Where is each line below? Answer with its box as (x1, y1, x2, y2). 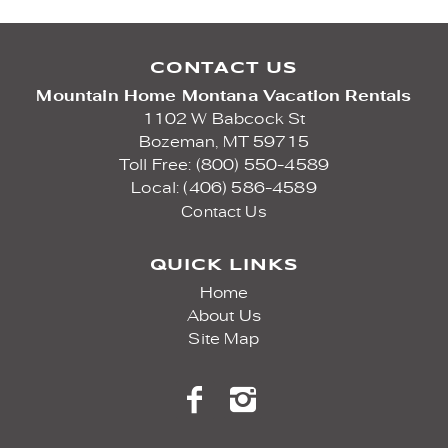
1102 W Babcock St (142, 111, 306, 128)
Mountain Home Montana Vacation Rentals (36, 88, 412, 105)
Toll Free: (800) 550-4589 (119, 157, 329, 174)
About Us (186, 308, 262, 325)
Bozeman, (139, 134, 219, 151)
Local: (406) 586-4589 (131, 180, 317, 197)
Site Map (188, 331, 260, 348)
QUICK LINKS (149, 255, 299, 275)
